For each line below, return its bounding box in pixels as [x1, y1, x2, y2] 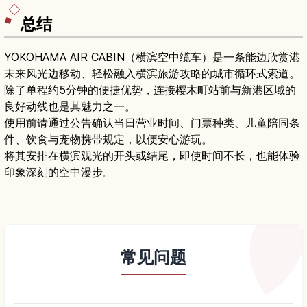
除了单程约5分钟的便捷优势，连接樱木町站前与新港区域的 [4, 82, 296, 97]
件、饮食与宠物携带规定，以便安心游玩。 [4, 132, 212, 146]
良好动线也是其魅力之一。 [4, 99, 136, 113]
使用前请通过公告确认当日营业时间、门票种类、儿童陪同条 [4, 115, 300, 130]
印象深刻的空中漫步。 [4, 164, 114, 179]
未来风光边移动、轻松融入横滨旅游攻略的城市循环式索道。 [4, 66, 300, 80]
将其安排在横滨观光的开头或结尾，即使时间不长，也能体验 [4, 148, 300, 162]
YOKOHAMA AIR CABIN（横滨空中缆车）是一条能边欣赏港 [4, 49, 300, 64]
